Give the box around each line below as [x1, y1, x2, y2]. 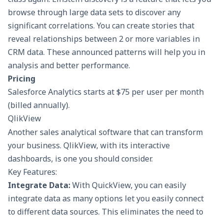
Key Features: [8, 166, 57, 178]
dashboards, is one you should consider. [8, 153, 153, 165]
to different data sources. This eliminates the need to [8, 206, 203, 218]
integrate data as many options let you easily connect [8, 193, 204, 204]
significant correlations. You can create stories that [8, 20, 194, 31]
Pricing [8, 73, 35, 84]
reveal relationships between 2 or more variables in [8, 33, 200, 44]
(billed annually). [8, 99, 70, 110]
